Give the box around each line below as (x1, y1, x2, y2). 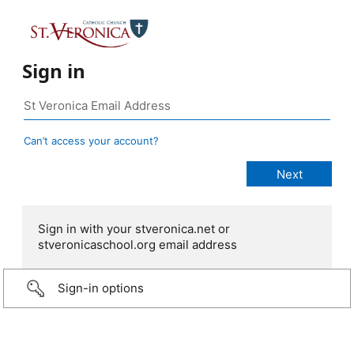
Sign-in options (58, 281, 144, 296)
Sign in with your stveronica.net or (38, 221, 230, 237)
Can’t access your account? (24, 134, 159, 148)
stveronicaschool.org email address (38, 237, 237, 253)
